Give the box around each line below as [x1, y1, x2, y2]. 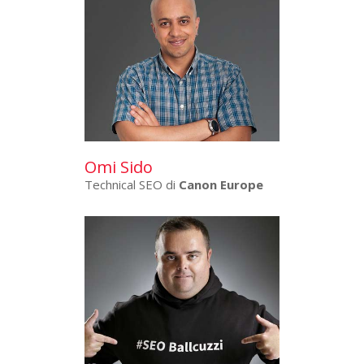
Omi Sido [84, 155, 153, 178]
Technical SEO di [84, 175, 179, 193]
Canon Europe [179, 175, 263, 193]
